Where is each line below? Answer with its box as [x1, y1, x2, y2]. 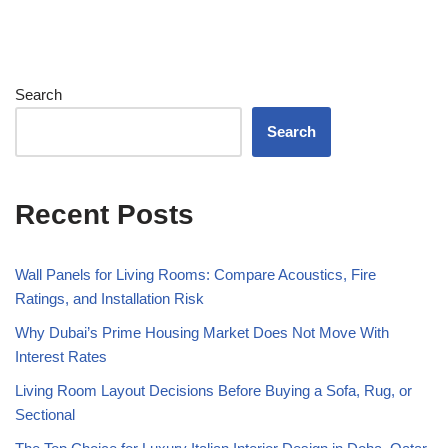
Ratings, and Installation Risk [15, 290, 204, 308]
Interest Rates [15, 348, 107, 366]
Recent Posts [15, 199, 194, 231]
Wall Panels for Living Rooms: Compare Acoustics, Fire [15, 266, 376, 284]
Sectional [15, 406, 75, 424]
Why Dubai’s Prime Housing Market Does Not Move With [15, 324, 389, 342]
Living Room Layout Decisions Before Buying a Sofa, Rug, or [15, 382, 412, 400]
